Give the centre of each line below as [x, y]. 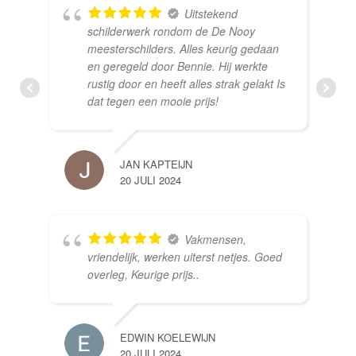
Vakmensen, [215, 240]
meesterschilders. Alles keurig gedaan [183, 49]
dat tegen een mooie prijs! [153, 101]
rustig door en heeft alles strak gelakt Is [186, 84]
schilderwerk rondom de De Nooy [171, 31]
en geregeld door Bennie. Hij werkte [178, 66]
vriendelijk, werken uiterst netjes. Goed [185, 257]
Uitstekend [211, 14]
